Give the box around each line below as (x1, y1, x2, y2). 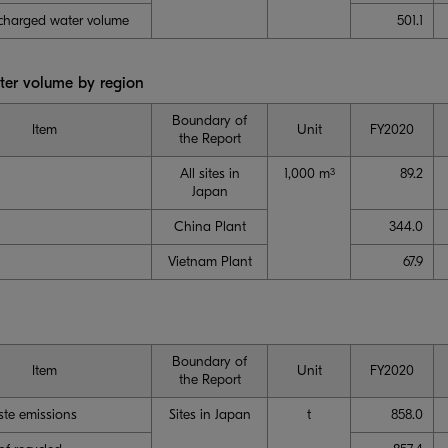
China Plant (173, 217, 246, 235)
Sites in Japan (168, 405, 251, 423)
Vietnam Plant (167, 252, 252, 270)
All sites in (179, 164, 240, 182)
